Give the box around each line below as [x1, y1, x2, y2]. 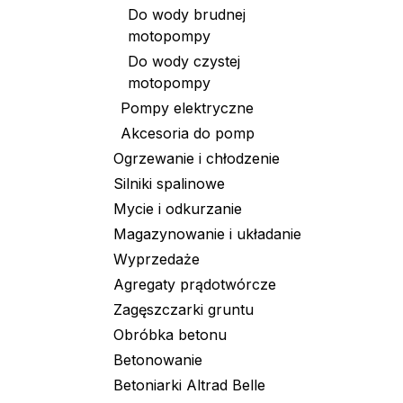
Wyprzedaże [113, 250, 200, 268]
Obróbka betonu [113, 326, 227, 344]
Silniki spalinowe [113, 175, 225, 193]
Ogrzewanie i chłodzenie [113, 149, 280, 167]
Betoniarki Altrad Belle [113, 376, 265, 394]
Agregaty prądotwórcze [113, 275, 276, 293]
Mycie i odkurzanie [113, 200, 242, 218]
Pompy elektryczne [121, 99, 254, 117]
